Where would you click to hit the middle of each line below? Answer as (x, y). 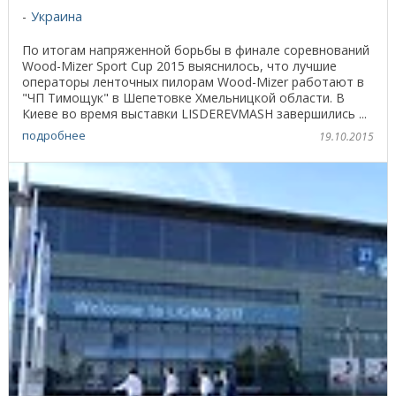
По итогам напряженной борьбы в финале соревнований (196, 49)
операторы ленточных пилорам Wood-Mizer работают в (193, 81)
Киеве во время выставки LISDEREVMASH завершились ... (194, 113)
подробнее (54, 136)
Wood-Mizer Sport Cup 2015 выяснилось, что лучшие (179, 65)
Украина (57, 16)
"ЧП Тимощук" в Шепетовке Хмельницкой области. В (183, 97)
